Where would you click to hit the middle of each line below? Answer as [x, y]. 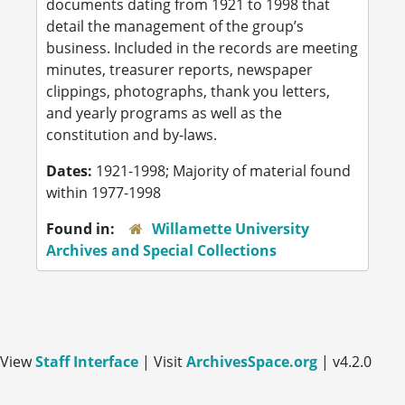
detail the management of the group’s [175, 26]
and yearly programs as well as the [164, 113]
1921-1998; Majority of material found [223, 171]
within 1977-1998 [104, 193]
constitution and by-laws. [132, 135]
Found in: [82, 229]
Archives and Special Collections [161, 250]
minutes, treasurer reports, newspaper [179, 70]
